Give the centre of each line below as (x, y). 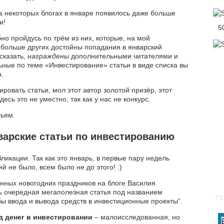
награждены (49, 56)
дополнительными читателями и (124, 56)
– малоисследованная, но (136, 217)
